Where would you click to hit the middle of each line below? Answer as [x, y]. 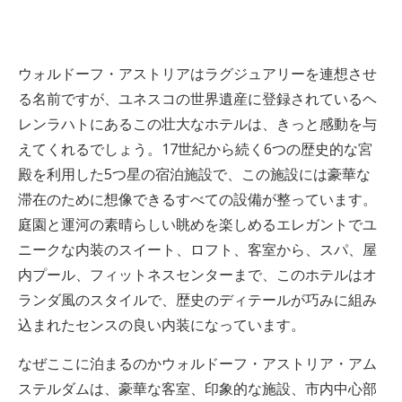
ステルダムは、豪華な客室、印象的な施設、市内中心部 [197, 389]
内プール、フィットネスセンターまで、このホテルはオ [197, 275]
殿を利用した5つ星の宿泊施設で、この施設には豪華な [194, 174]
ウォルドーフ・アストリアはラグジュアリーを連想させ [197, 74]
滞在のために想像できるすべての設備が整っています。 [197, 199]
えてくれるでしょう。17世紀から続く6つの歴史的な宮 [195, 149]
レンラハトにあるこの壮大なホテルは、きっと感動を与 [197, 124]
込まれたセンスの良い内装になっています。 [162, 325]
